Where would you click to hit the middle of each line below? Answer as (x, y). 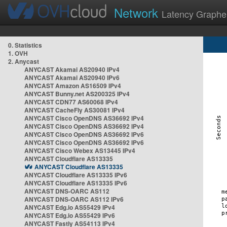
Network (138, 12)
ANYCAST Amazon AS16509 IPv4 (73, 86)
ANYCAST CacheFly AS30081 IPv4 (74, 110)
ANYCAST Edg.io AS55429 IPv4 (70, 207)
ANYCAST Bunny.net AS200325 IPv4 (77, 94)
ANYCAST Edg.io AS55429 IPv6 (70, 215)
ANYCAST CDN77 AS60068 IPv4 (71, 102)
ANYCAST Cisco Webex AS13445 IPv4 (80, 150)
